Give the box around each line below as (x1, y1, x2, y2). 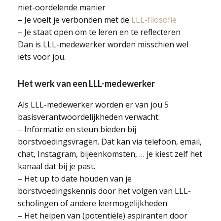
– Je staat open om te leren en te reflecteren (17, 27, 181, 37)
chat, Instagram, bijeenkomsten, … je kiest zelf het (17, 148, 202, 159)
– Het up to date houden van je (17, 173, 132, 184)
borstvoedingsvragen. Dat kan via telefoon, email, (17, 136, 202, 147)
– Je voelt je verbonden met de (17, 14, 131, 25)
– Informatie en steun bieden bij (17, 124, 136, 135)
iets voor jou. (17, 51, 66, 62)
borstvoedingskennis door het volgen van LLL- (17, 185, 191, 196)
